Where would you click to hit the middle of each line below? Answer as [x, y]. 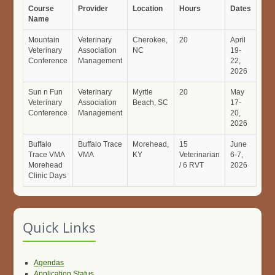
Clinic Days [48, 176]
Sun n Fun [46, 92]
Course [41, 9]
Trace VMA [47, 155]
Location [148, 9]
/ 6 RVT [192, 165]
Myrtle [143, 92]
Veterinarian [200, 155]
